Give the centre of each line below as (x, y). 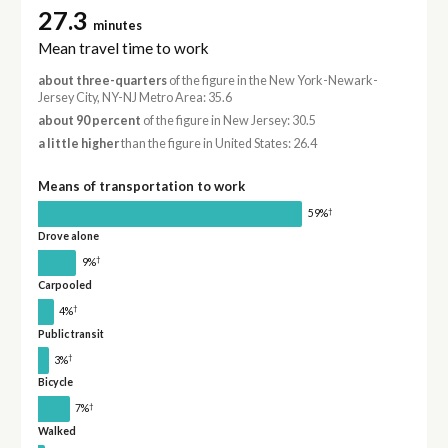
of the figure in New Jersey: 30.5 (228, 121)
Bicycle (55, 382)
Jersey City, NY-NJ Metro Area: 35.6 (134, 97)
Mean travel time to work (123, 47)
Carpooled (64, 284)
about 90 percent (89, 121)
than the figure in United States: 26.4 (217, 144)
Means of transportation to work (141, 186)
